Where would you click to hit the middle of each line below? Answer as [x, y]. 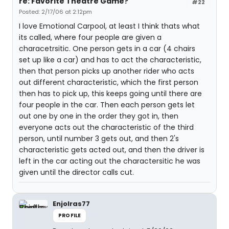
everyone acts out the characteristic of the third [106, 127]
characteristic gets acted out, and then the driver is [112, 150]
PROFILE [70, 215]
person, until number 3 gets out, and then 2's [99, 139]
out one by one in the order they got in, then [99, 116]
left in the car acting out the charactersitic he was [110, 161]
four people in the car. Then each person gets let [107, 105]
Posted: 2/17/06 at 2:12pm [55, 12]
